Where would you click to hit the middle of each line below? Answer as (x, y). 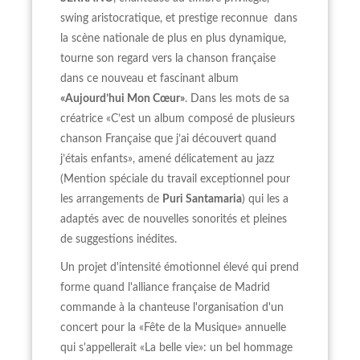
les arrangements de (111, 199)
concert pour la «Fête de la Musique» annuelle (173, 328)
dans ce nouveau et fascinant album (149, 79)
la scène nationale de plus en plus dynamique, (175, 39)
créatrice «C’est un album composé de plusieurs (178, 119)
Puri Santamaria (202, 199)
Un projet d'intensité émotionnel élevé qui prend (180, 268)
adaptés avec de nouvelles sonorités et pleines (174, 219)
